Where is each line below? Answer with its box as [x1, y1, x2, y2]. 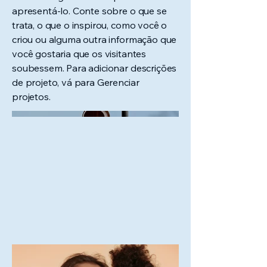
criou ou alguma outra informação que [12, 33, 177, 45]
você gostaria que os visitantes [12, 48, 147, 60]
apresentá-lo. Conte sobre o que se [12, 5, 167, 17]
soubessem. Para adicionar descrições [12, 62, 177, 74]
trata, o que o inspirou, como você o [12, 19, 167, 31]
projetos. [12, 91, 51, 103]
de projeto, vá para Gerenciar [12, 76, 139, 88]
